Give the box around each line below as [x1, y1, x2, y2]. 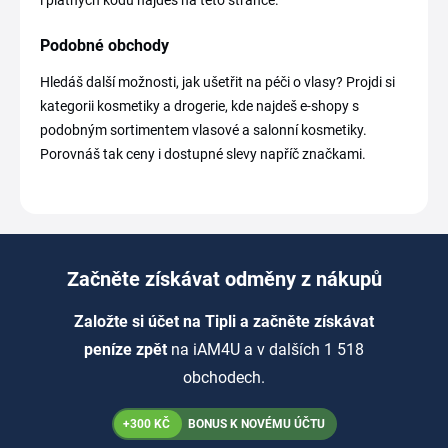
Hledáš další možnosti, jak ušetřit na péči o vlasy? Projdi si [40, 74, 395, 90]
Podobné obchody [40, 36, 169, 55]
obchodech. [183, 368, 265, 387]
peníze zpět [84, 340, 171, 359]
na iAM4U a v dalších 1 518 [171, 340, 364, 359]
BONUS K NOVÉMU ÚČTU [187, 417, 325, 431]
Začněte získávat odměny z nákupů [66, 267, 382, 291]
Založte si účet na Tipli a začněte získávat [74, 312, 374, 331]
